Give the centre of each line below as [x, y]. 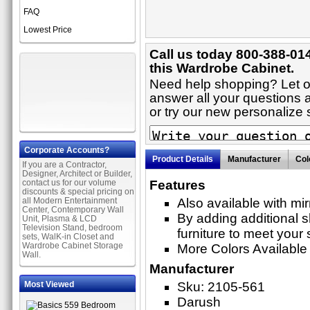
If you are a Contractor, [64, 165]
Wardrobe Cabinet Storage [73, 246]
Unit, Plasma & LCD [60, 219]
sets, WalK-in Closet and [68, 237]
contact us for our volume [69, 183]
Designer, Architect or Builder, [77, 174]
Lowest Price [48, 30]
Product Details [183, 159]
